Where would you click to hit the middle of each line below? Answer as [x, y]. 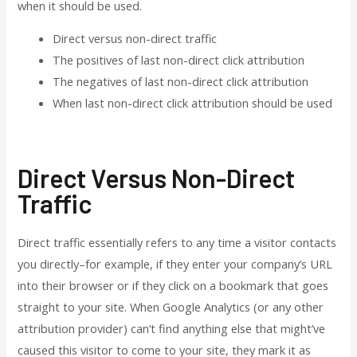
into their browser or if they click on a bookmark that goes [173, 285]
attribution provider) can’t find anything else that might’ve [172, 328]
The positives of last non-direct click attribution [179, 60]
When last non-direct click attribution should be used [193, 103]
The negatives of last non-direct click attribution [181, 82]
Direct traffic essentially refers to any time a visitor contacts [177, 242]
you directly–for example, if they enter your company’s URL [175, 263]
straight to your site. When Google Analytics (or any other [171, 306]
